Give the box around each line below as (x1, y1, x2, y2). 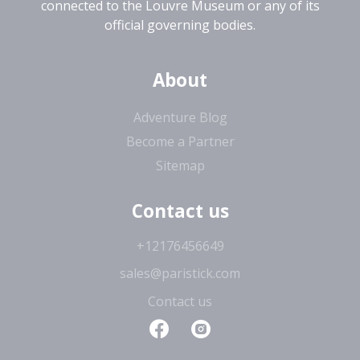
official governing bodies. (104, 15, 256, 34)
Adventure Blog (133, 108, 227, 126)
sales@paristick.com (120, 264, 240, 282)
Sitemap (155, 157, 205, 175)
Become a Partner (125, 133, 235, 151)
